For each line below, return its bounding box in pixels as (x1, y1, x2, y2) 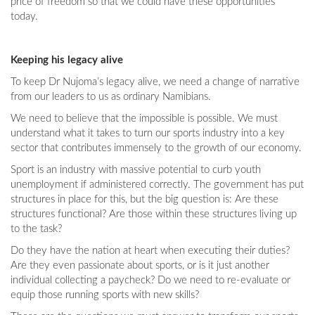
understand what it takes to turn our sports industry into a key (11, 128, 285, 139)
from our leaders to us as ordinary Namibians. (11, 91, 211, 103)
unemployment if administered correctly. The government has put (11, 179, 304, 191)
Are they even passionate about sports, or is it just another (11, 260, 269, 271)
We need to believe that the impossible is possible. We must (11, 113, 278, 124)
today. (11, 11, 38, 22)
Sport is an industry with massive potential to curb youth (11, 165, 261, 176)
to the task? (11, 224, 62, 235)
